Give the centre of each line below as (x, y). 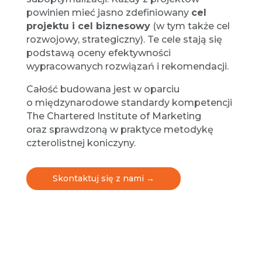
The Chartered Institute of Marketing (113, 116)
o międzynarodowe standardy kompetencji (129, 103)
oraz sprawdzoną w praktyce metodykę (120, 130)
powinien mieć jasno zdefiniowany (108, 13)
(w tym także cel (190, 26)
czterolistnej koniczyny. (81, 143)
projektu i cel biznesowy (88, 26)
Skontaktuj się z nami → (103, 179)
